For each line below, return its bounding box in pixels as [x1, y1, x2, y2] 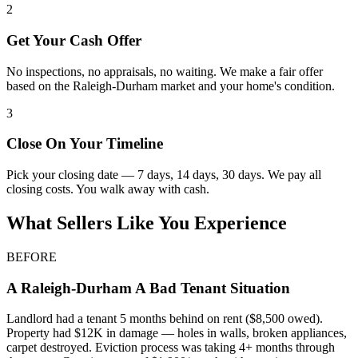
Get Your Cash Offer [6, 32, 141, 50]
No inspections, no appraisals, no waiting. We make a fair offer [6, 64, 323, 78]
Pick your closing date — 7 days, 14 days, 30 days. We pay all [6, 168, 321, 182]
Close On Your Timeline [6, 135, 163, 153]
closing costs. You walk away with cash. [6, 182, 209, 197]
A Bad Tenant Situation [135, 279, 290, 296]
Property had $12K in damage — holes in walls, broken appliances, [6, 326, 347, 340]
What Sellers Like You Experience [6, 213, 287, 234]
